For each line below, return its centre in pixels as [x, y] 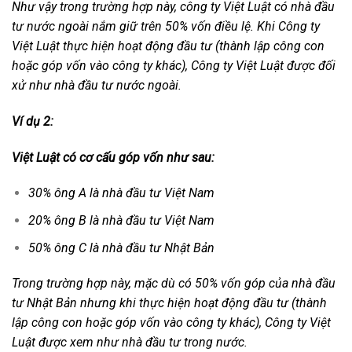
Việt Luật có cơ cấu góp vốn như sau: [113, 157]
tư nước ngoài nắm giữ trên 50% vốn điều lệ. [134, 26]
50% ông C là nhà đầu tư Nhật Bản [121, 247]
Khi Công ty [288, 26]
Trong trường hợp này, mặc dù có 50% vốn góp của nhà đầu [174, 284]
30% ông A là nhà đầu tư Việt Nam [123, 193]
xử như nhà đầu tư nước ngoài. [98, 85]
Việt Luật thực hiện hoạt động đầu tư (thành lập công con [168, 46]
